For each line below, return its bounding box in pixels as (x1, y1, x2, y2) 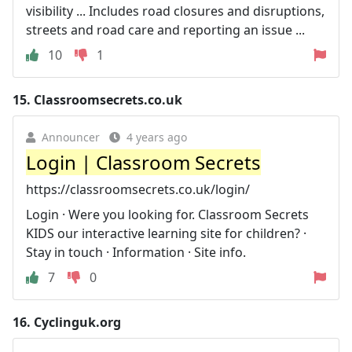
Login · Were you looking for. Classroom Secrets (26, 205, 309, 223)
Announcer (42, 129, 100, 145)
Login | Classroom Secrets (26, 148, 261, 175)
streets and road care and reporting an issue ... (26, 20, 305, 38)
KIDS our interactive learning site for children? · (26, 224, 306, 242)
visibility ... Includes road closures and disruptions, (26, 2, 324, 20)
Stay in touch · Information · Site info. (26, 243, 246, 261)
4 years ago (126, 129, 187, 145)
